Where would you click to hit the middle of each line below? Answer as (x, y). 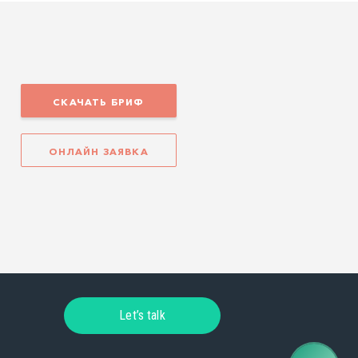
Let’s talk (142, 315)
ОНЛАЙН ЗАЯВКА (99, 151)
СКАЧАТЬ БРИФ (99, 102)
